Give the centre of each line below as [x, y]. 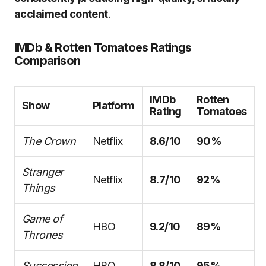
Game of [42, 219]
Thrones [42, 235]
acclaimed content [61, 14]
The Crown [49, 141]
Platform [114, 105]
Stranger [43, 172]
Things [39, 188]
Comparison [47, 61]
